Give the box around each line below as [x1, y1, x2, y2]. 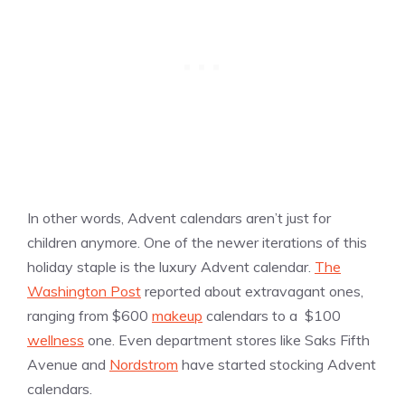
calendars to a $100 [202, 306, 341, 325]
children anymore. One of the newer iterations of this [27, 233, 367, 252]
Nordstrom [109, 355, 178, 374]
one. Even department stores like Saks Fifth [84, 331, 370, 350]
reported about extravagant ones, [141, 282, 363, 301]
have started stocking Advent [178, 355, 376, 374]
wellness [27, 331, 84, 350]
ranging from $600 [27, 306, 152, 325]
